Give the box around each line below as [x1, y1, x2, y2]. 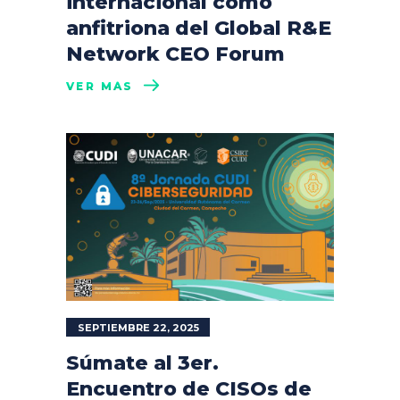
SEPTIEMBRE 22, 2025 [78, 321, 199, 334]
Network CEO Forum [66, 42, 285, 66]
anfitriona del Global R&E [66, 16, 331, 40]
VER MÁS [66, 79, 134, 94]
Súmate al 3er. [66, 350, 219, 375]
